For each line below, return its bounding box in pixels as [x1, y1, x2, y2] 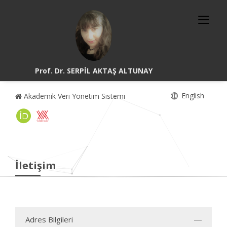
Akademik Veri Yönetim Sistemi [22, 91, 125, 101]
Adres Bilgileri [25, 214, 73, 224]
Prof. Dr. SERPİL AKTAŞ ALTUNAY [35, 66, 153, 75]
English [179, 91, 204, 100]
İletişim [15, 159, 56, 172]
